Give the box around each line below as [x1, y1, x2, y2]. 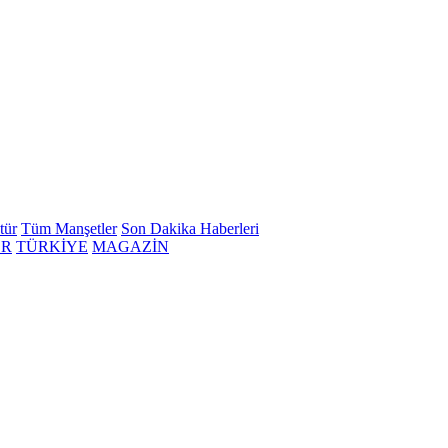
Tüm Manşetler [21, 220, 117, 237]
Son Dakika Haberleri [121, 220, 259, 237]
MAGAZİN [92, 238, 169, 255]
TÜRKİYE [16, 238, 88, 255]
